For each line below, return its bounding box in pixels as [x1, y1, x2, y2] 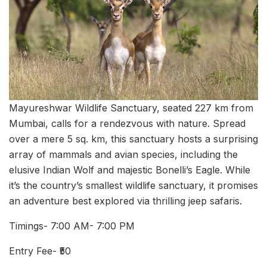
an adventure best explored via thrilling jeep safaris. [9, 195, 242, 207]
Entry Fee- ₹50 [9, 245, 71, 257]
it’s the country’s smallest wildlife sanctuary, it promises [9, 179, 258, 192]
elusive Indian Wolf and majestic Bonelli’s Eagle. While [9, 164, 250, 176]
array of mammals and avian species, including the [9, 148, 238, 161]
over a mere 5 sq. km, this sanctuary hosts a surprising [9, 133, 258, 145]
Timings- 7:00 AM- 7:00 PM [9, 220, 135, 232]
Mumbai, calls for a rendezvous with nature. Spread [9, 117, 246, 130]
